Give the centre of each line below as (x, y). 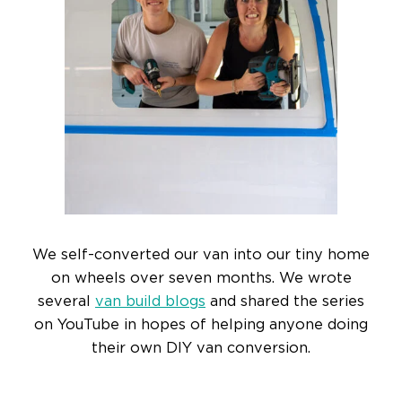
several (66, 302)
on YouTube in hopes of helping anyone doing (201, 325)
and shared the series (285, 302)
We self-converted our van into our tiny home (201, 255)
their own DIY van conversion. (201, 349)
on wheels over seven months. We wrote (201, 279)
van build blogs (150, 302)
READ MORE (201, 386)
